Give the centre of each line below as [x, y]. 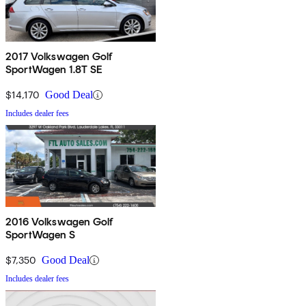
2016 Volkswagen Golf [59, 222]
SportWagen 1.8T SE [54, 70]
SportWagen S [40, 235]
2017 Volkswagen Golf [59, 57]
